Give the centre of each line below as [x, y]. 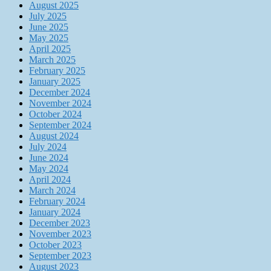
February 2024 [57, 201]
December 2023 [60, 223]
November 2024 [60, 103]
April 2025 [50, 49]
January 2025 [55, 82]
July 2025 [48, 16]
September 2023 [60, 256]
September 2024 [60, 125]
